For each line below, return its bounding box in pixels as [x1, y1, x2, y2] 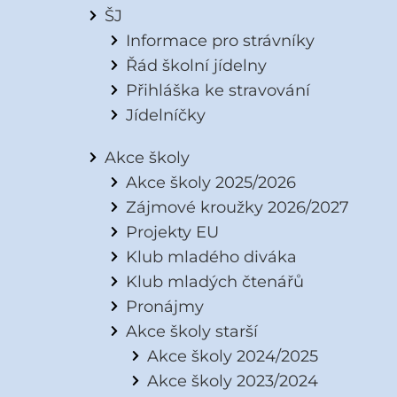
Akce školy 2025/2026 [125, 173, 296, 192]
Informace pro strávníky [125, 31, 315, 51]
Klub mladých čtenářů [125, 272, 304, 292]
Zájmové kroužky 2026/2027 [125, 198, 349, 217]
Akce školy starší [125, 322, 258, 341]
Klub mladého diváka [125, 247, 297, 267]
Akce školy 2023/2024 [146, 371, 318, 391]
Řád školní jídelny [125, 56, 267, 75]
